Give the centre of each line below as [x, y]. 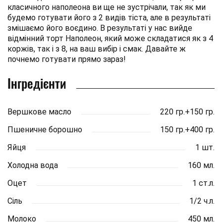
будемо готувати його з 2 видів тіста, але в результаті [109, 17]
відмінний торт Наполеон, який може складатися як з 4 [110, 38]
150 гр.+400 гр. [187, 129]
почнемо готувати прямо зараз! [67, 59]
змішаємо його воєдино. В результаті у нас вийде [100, 28]
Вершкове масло [39, 111]
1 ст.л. [203, 183]
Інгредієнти [37, 83]
